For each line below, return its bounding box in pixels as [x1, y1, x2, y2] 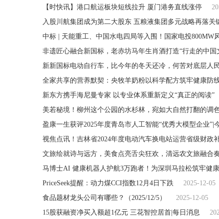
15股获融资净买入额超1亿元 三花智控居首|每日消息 [43, 209, 200, 216]
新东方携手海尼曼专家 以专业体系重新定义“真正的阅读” [43, 91, 215, 99]
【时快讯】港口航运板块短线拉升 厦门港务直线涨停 [43, 3, 202, 11]
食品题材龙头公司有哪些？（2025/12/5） [43, 194, 166, 201]
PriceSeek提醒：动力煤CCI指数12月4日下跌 [43, 179, 174, 187]
